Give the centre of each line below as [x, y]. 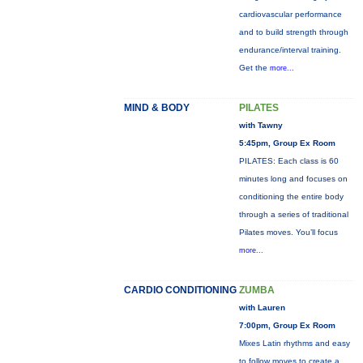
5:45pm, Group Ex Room [287, 143]
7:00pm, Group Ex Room [287, 325]
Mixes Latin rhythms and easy [294, 343]
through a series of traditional [293, 214]
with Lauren [262, 307]
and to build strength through [293, 32]
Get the [254, 68]
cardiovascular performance [290, 14]
